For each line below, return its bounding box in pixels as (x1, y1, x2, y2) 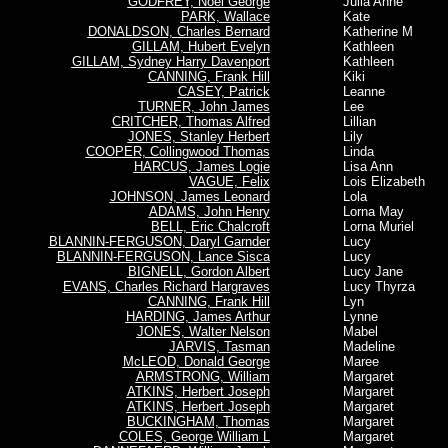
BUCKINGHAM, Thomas (126, 414, 270, 429)
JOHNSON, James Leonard (109, 189, 270, 204)
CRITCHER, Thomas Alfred (111, 114, 270, 129)
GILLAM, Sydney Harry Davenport (71, 54, 270, 69)
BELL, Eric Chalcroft (150, 219, 270, 234)
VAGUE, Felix (188, 174, 270, 189)
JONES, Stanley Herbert (127, 129, 270, 144)
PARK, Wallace (180, 9, 270, 24)
